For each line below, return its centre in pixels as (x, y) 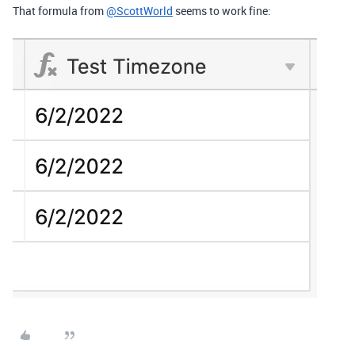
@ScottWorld (139, 11)
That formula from (59, 11)
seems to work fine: (222, 11)
